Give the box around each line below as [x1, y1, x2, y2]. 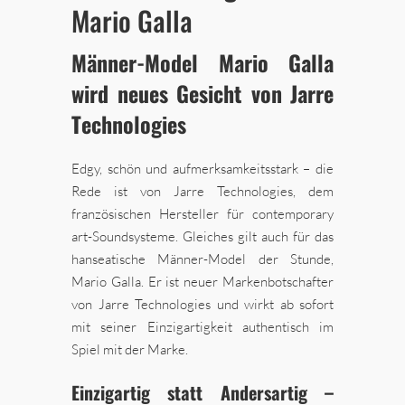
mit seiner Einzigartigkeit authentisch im [71, 318, 334, 336]
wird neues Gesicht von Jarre [71, 77, 334, 110]
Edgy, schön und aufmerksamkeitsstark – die [71, 160, 334, 178]
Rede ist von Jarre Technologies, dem [71, 183, 334, 201]
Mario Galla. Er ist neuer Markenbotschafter [71, 273, 334, 291]
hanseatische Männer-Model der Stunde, [71, 250, 334, 268]
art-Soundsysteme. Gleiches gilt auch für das [71, 228, 334, 246]
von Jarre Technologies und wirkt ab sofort [71, 296, 334, 314]
